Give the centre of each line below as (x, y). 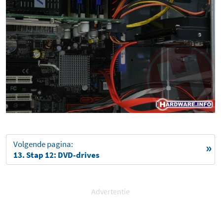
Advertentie (110, 192)
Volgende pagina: (43, 144)
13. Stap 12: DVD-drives (56, 155)
